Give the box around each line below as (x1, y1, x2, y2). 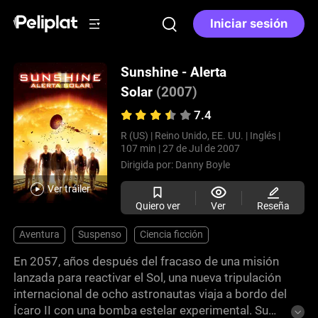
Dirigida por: (120, 159, 175, 171)
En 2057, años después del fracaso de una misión (13, 253, 280, 268)
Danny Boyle (175, 159, 230, 171)
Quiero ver (135, 199, 180, 212)
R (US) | (120, 130, 153, 142)
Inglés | (249, 130, 280, 142)
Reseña (256, 199, 290, 212)
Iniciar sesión (210, 16, 287, 31)
